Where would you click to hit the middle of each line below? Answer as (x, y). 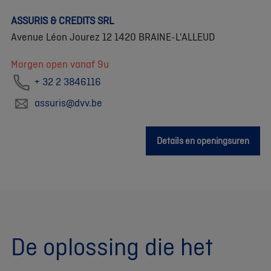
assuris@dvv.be (68, 102)
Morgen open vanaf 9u (60, 64)
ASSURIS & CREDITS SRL (62, 20)
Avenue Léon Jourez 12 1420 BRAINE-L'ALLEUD (113, 36)
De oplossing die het (112, 246)
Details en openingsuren (203, 141)
